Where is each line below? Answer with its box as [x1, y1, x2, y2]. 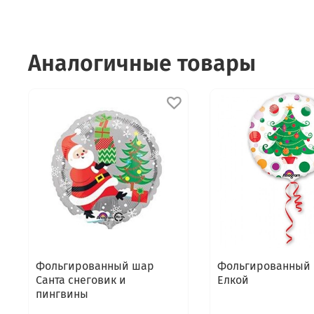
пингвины [36, 287, 88, 301]
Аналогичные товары [28, 49, 256, 76]
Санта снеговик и [36, 273, 126, 287]
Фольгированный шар [36, 259, 154, 273]
